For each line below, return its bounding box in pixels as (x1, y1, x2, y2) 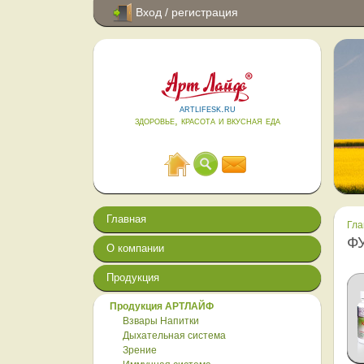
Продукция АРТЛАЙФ (110, 301, 214, 312)
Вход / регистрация (132, 5, 238, 19)
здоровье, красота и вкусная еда (134, 115, 280, 127)
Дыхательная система (123, 330, 226, 341)
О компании (106, 242, 164, 254)
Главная (106, 213, 146, 225)
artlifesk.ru (179, 102, 236, 115)
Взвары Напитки (123, 315, 199, 327)
